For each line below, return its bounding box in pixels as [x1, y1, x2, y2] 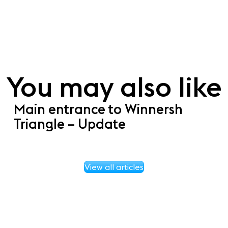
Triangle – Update [14, 115, 126, 132]
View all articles [84, 162, 144, 172]
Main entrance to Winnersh [14, 100, 183, 118]
